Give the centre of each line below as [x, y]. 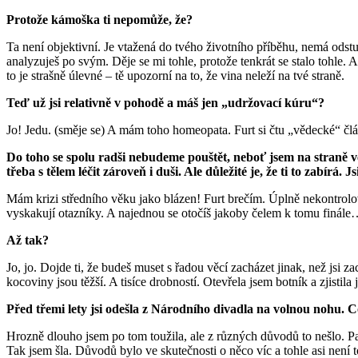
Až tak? [29, 241]
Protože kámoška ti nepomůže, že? [101, 20]
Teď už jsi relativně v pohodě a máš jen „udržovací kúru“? [167, 103]
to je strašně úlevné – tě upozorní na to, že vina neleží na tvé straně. [175, 76]
